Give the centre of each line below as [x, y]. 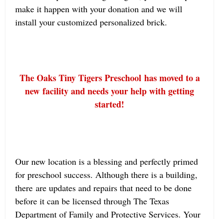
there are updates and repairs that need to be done [103, 188]
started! [109, 104]
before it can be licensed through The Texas [92, 201]
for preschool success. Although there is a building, [106, 175]
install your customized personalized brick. [91, 22]
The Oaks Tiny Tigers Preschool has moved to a [109, 78]
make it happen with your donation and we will [99, 9]
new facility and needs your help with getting [109, 91]
